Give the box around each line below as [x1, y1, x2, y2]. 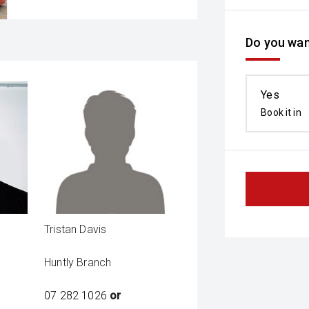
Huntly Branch [44, 256, 112, 270]
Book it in [261, 107, 301, 118]
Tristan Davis [44, 223, 107, 237]
